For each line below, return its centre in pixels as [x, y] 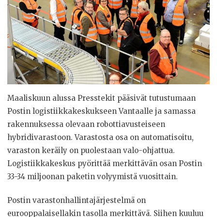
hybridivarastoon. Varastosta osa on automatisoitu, [101, 137]
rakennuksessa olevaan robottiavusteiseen [86, 124]
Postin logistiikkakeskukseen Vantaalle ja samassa [101, 111]
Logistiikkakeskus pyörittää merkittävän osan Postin [105, 163]
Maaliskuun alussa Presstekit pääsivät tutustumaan [101, 98]
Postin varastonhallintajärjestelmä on [77, 201]
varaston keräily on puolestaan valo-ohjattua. [91, 150]
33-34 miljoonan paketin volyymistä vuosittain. [93, 176]
